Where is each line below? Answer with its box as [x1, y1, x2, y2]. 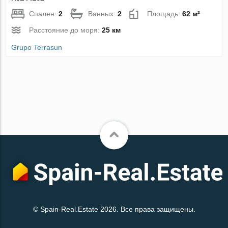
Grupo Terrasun [11, 43, 63, 51]
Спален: [29, 9, 59, 18]
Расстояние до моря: [29, 25, 102, 34]
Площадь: [147, 9, 183, 18]
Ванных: [88, 9, 118, 18]
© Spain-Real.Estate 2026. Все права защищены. [33, 205, 195, 214]
